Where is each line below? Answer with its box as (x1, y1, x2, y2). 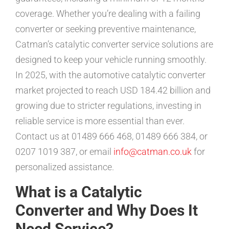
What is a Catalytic (15, 183, 142, 201)
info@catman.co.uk (113, 146, 192, 157)
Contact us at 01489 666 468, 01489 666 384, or (15, 131, 208, 142)
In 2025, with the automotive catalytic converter (15, 70, 205, 80)
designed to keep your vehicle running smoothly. (15, 54, 207, 65)
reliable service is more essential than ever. (15, 116, 185, 126)
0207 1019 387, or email (15, 146, 113, 157)
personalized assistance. (15, 162, 114, 172)
